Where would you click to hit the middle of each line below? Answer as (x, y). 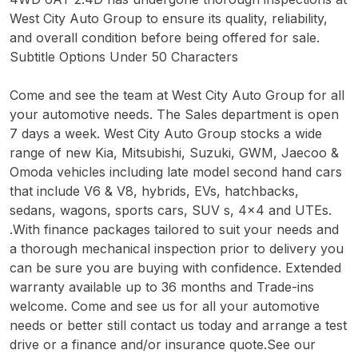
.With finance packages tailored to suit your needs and (174, 230)
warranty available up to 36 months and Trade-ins (162, 287)
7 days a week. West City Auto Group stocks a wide (166, 134)
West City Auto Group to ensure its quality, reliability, (169, 19)
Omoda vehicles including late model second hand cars (176, 172)
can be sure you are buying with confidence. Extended (175, 268)
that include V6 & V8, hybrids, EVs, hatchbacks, (154, 191)
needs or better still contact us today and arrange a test (178, 326)
